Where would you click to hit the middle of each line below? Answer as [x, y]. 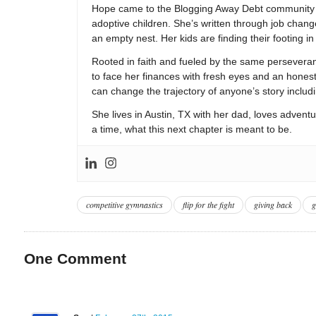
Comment [89, 258]
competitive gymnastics [124, 204]
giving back [273, 204]
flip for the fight [208, 204]
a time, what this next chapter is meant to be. [192, 129]
